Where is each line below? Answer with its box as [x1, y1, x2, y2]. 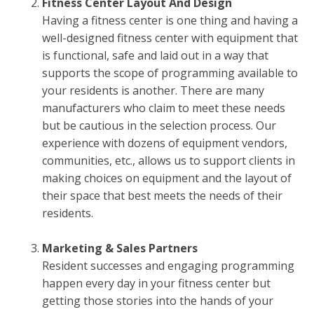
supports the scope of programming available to [42, 65, 298, 81]
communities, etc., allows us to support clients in [42, 153, 295, 169]
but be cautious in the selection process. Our [42, 118, 276, 134]
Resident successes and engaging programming [42, 258, 294, 274]
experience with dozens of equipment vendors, [42, 135, 287, 151]
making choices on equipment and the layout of [42, 170, 292, 186]
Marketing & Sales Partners [42, 240, 198, 257]
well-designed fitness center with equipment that [42, 30, 298, 46]
